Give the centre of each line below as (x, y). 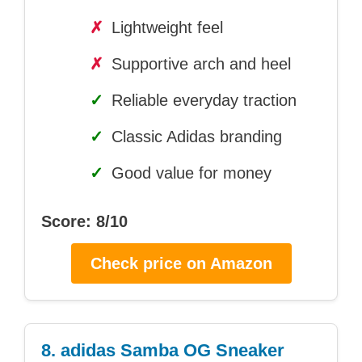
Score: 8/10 (84, 222)
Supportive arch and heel (199, 64)
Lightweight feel (165, 28)
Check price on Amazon (181, 264)
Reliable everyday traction (202, 101)
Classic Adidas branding (194, 137)
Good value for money (189, 173)
